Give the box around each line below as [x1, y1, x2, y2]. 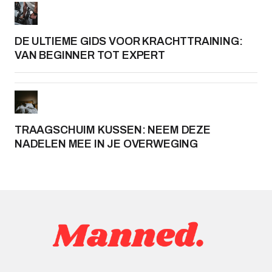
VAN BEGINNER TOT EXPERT [15, 49, 165, 61]
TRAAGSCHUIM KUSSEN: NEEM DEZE [15, 124, 211, 136]
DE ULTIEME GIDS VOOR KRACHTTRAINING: [15, 35, 243, 47]
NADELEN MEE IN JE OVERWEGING [15, 138, 198, 150]
